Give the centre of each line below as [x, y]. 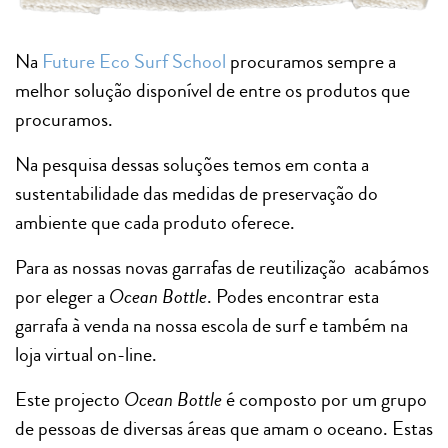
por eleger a [62, 296]
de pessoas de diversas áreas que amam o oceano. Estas [224, 428]
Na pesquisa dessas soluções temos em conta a [192, 164]
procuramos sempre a [311, 61]
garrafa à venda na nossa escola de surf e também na [211, 325]
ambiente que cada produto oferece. [155, 222]
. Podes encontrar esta [293, 296]
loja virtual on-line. [86, 354]
